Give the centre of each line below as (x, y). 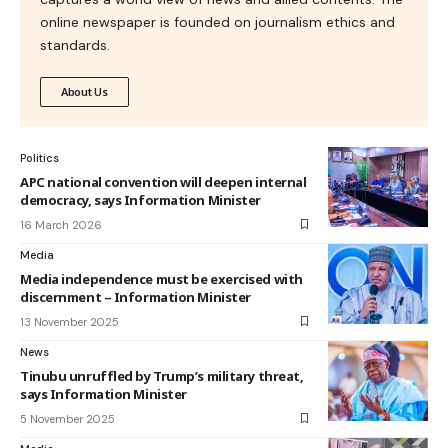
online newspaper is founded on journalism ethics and (217, 21)
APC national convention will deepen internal (163, 181)
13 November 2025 (69, 321)
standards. (75, 44)
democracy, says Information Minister (140, 199)
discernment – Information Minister (135, 296)
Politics (39, 157)
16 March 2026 (61, 224)
